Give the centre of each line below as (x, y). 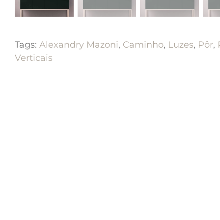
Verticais (34, 58)
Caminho (143, 44)
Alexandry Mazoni (79, 44)
